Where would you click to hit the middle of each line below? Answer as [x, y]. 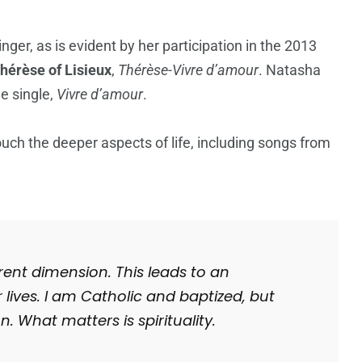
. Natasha [290, 70]
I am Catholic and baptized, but [160, 297]
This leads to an [173, 272]
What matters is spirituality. [117, 321]
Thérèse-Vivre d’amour [188, 70]
